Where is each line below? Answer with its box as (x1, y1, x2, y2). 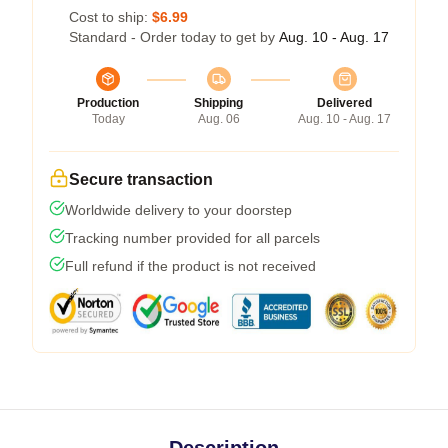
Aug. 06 (197, 111, 240, 126)
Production (77, 95, 139, 110)
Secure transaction (69, 170, 213, 188)
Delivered (317, 95, 372, 110)
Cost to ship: (69, 8, 152, 25)
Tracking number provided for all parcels (65, 229, 320, 246)
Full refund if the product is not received (65, 257, 316, 274)
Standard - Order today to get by (69, 28, 279, 45)
